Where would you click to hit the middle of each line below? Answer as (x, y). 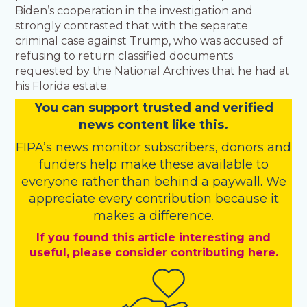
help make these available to (179, 165)
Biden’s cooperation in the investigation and (134, 11)
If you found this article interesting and (153, 238)
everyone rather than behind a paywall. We (153, 182)
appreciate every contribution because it (153, 199)
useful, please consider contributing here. (153, 253)
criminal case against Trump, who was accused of (149, 41)
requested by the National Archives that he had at (153, 71)
